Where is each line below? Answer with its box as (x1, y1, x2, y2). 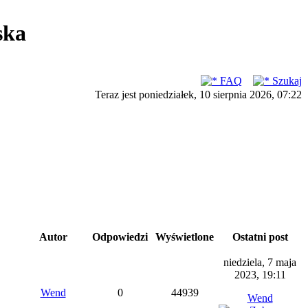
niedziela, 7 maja (223, 256, 296, 268)
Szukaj (269, 75, 302, 87)
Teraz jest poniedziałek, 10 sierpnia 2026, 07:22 (95, 89, 302, 100)
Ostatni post (229, 231, 291, 243)
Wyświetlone (153, 231, 217, 243)
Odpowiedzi (89, 231, 151, 243)
